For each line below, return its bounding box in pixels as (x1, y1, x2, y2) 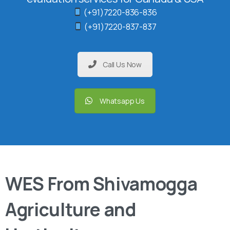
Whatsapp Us (99, 95, 145, 106)
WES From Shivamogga (5, 171, 198, 196)
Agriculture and (5, 197, 136, 222)
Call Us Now (102, 59, 142, 69)
